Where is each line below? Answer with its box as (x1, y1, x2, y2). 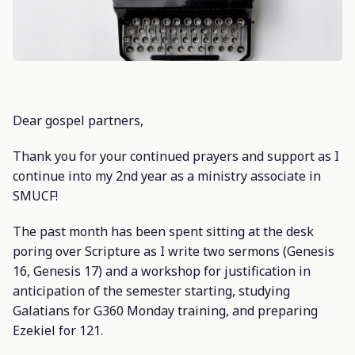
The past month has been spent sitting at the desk (13, 222, 314, 240)
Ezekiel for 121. (13, 321, 103, 339)
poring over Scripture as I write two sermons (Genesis (13, 242, 334, 260)
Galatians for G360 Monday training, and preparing (13, 301, 318, 319)
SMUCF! (13, 186, 58, 204)
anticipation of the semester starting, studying (13, 281, 290, 300)
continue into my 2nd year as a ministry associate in (13, 166, 321, 185)
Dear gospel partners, (13, 111, 143, 129)
